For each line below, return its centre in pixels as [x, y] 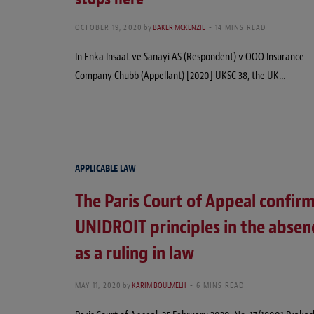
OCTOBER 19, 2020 [109, 28]
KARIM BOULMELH [159, 285]
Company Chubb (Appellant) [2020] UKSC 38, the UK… [180, 76]
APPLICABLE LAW [105, 168]
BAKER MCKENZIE [179, 28]
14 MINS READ [241, 28]
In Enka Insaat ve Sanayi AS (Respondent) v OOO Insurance [190, 57]
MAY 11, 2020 [98, 285]
